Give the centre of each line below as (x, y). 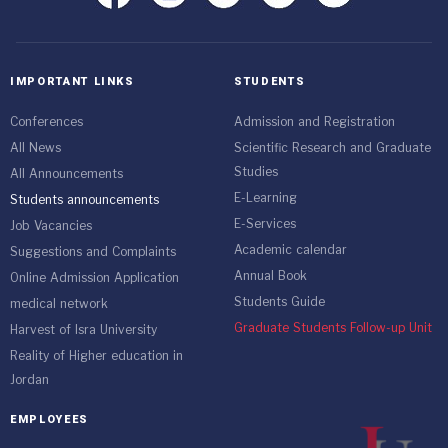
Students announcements (84, 200)
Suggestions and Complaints (93, 252)
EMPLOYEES (49, 419)
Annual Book (270, 276)
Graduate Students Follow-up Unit (333, 328)
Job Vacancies (51, 226)
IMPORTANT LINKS (72, 81)
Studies (256, 172)
